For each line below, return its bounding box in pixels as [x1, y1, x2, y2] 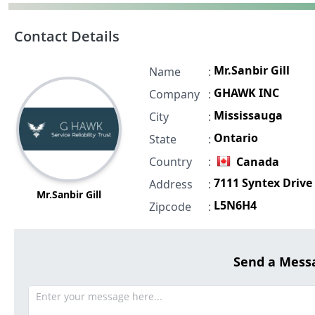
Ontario [213, 129, 258, 146]
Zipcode [148, 198, 191, 214]
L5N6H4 [213, 197, 257, 213]
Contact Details [14, 26, 120, 46]
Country [148, 153, 192, 169]
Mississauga [213, 107, 283, 123]
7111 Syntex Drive [213, 174, 312, 191]
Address [148, 176, 193, 192]
